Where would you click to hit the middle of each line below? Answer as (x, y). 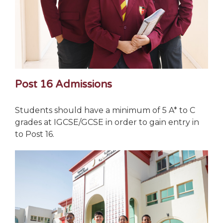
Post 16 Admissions (64, 85)
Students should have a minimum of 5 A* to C (105, 110)
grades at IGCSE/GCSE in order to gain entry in (107, 122)
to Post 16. (35, 134)
